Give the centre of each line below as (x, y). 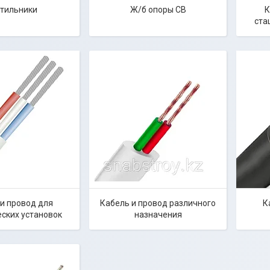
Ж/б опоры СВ (158, 10)
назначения (158, 215)
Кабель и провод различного (158, 203)
